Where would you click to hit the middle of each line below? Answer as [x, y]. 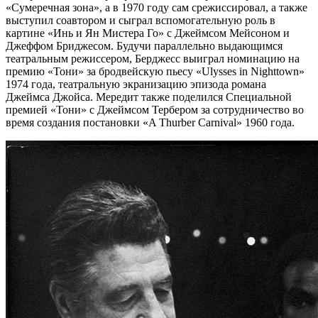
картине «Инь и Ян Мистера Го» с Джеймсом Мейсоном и [148, 33]
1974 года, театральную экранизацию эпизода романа [136, 84]
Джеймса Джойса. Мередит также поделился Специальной [149, 97]
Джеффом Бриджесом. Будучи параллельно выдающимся [144, 46]
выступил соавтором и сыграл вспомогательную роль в [141, 21]
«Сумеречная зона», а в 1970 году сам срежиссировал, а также [157, 8]
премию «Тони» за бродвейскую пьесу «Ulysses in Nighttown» [155, 72]
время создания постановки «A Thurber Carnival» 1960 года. [150, 123]
